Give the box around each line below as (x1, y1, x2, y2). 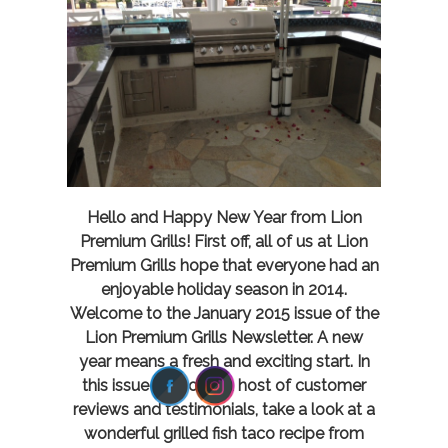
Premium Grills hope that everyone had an (69, 256, 379, 276)
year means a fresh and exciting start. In (78, 352, 370, 372)
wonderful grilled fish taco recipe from (84, 424, 364, 444)
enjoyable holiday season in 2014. (101, 280, 347, 300)
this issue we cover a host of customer (82, 376, 366, 396)
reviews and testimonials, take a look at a (73, 400, 375, 420)
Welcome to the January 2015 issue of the (69, 304, 379, 324)
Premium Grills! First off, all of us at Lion (80, 232, 368, 252)
